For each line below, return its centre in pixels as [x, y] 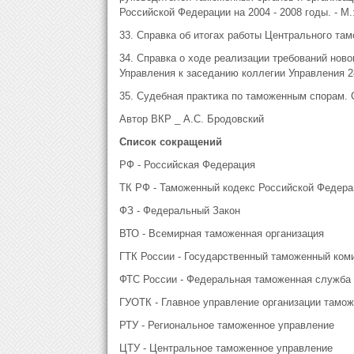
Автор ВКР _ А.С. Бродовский [191, 119]
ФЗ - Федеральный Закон [179, 211]
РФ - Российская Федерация [187, 165]
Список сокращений [170, 142]
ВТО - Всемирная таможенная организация [221, 233]
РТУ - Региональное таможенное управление [226, 325]
